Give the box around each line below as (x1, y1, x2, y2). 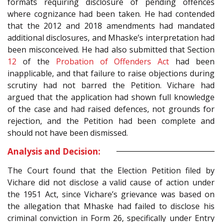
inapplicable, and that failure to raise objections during (7, 67, 215, 79)
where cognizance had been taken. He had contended (7, 8, 215, 19)
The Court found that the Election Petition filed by (7, 165, 215, 176)
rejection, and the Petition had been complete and (7, 115, 215, 126)
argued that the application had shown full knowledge (7, 91, 215, 103)
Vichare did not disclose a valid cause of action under (7, 176, 215, 188)
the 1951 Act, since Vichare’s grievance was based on (7, 188, 215, 200)
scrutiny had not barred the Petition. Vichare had (7, 79, 215, 91)
